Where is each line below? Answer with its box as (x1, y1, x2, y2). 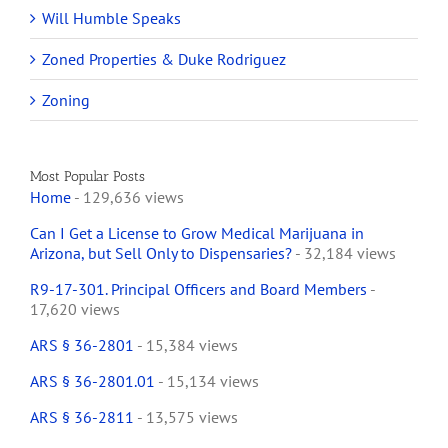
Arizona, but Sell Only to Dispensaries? (30, 243, 292, 264)
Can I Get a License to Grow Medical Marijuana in (30, 223, 364, 244)
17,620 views (30, 299, 120, 320)
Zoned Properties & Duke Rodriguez (42, 49, 286, 70)
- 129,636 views (71, 187, 184, 208)
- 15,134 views (155, 371, 259, 392)
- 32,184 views (292, 243, 396, 264)
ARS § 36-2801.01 (30, 371, 155, 392)
